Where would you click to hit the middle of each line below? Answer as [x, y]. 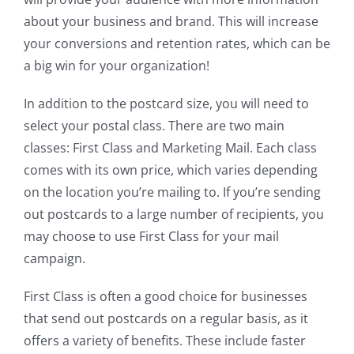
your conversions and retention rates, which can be [177, 44]
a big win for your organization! [117, 66]
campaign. [55, 259]
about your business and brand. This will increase [171, 22]
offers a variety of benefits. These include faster [165, 341]
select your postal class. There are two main [154, 126]
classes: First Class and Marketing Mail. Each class [170, 148]
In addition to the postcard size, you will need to [166, 104]
